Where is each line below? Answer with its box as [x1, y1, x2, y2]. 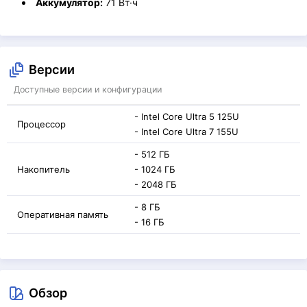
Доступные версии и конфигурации [14, 84, 162, 95]
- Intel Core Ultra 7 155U [134, 126, 238, 137]
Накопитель [17, 164, 70, 175]
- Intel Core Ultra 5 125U [134, 111, 239, 122]
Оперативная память [17, 209, 108, 220]
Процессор [17, 119, 66, 130]
